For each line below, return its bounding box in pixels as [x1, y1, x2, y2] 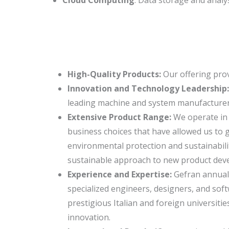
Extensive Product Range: [67, 111, 173, 123]
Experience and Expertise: [67, 169, 174, 180]
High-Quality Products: [67, 68, 163, 80]
